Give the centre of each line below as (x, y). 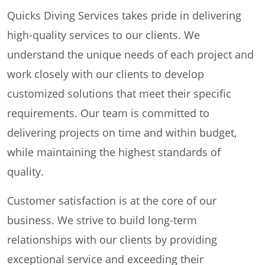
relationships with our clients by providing (112, 240)
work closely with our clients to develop (106, 74)
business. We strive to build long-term (102, 220)
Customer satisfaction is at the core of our (112, 201)
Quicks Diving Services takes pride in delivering (124, 16)
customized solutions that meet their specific (119, 94)
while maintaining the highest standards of (114, 152)
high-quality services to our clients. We (104, 35)
